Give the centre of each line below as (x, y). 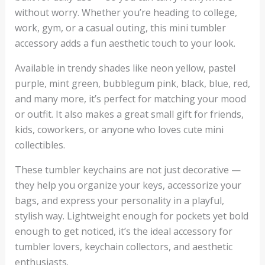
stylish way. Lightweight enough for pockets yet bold (131, 216)
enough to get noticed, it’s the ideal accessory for (123, 231)
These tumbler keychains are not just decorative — (127, 169)
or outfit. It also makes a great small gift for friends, (129, 114)
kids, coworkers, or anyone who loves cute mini (119, 129)
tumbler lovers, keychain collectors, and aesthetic (123, 246)
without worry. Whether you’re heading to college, (126, 12)
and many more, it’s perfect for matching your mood (130, 98)
